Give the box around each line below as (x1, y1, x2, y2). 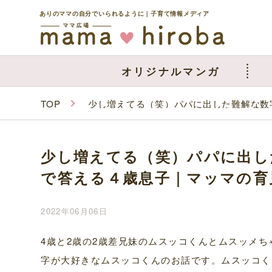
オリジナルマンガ (121, 63, 220, 78)
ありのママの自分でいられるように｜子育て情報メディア (39, 8, 209, 18)
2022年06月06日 (41, 205, 107, 217)
